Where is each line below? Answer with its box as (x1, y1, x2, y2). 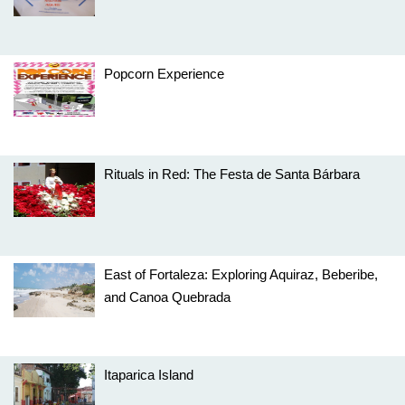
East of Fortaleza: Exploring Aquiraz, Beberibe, (104, 267, 378, 282)
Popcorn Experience (104, 66, 224, 81)
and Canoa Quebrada (104, 289, 231, 305)
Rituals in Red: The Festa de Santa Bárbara (104, 166, 360, 182)
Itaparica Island (104, 367, 193, 382)
